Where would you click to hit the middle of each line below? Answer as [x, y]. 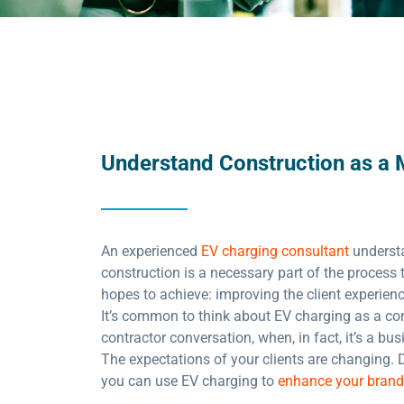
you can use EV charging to [189, 381]
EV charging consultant [275, 251]
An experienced [151, 251]
